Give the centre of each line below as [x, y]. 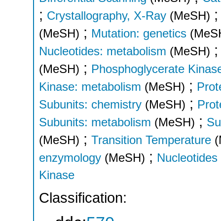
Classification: [83, 198]
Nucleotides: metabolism [103, 51]
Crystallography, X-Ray [107, 15]
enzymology [70, 157]
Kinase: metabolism [90, 86]
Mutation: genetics [139, 33]
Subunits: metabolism [95, 122]
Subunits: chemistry [90, 104]
